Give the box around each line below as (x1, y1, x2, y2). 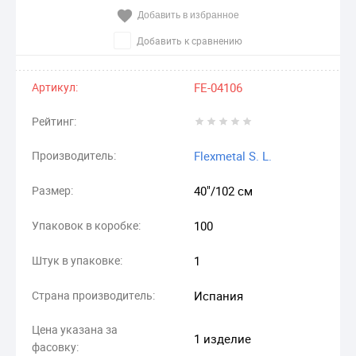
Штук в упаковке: (32, 252, 122, 268)
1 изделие (194, 330, 251, 346)
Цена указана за (32, 321, 118, 337)
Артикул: (32, 79, 78, 95)
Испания (194, 287, 243, 304)
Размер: (32, 182, 73, 198)
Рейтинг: (32, 113, 76, 129)
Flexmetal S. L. (194, 147, 272, 164)
